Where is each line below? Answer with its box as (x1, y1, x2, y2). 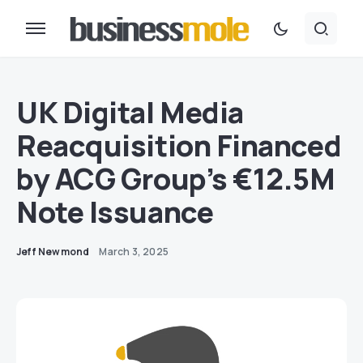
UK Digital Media (16, 92, 244, 132)
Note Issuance (16, 192, 214, 232)
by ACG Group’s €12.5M (16, 159, 335, 199)
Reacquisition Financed (16, 126, 342, 165)
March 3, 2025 (99, 245, 169, 258)
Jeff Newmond (16, 245, 90, 258)
